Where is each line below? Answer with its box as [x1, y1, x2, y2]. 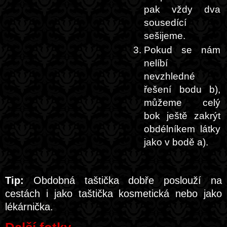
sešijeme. [144, 30, 185, 41]
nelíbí [144, 58, 168, 68]
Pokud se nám [144, 45, 220, 55]
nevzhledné [144, 71, 195, 82]
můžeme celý [144, 97, 220, 108]
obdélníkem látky [144, 124, 220, 134]
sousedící [144, 17, 186, 28]
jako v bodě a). [144, 137, 208, 147]
